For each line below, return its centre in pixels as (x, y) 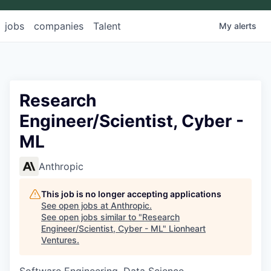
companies (59, 26)
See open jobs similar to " (92, 217)
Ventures (59, 240)
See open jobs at (76, 206)
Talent (107, 26)
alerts (245, 26)
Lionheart (187, 229)
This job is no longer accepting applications (131, 194)
